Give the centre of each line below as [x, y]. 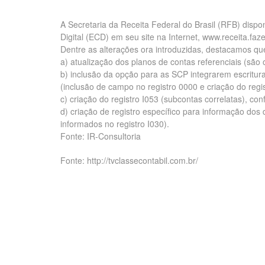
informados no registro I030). [115, 124]
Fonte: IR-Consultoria [101, 136]
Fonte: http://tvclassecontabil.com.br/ [129, 160]
